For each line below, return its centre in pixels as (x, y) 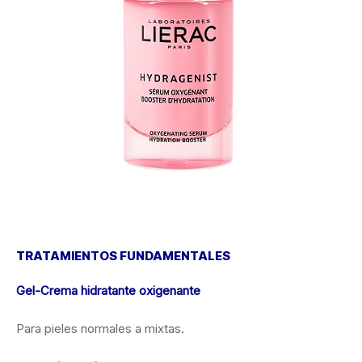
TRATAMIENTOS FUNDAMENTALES (123, 255)
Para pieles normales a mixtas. (100, 328)
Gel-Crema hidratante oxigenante (112, 290)
